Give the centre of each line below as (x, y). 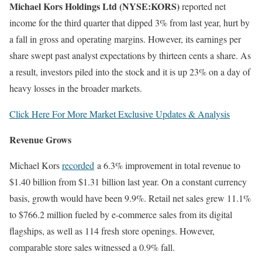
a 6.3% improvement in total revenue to (167, 166)
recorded (78, 166)
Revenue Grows (40, 140)
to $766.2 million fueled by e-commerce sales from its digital (121, 215)
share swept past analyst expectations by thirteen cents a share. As (130, 56)
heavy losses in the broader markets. (76, 88)
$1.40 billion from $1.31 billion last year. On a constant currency (128, 182)
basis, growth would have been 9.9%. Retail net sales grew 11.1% (130, 198)
